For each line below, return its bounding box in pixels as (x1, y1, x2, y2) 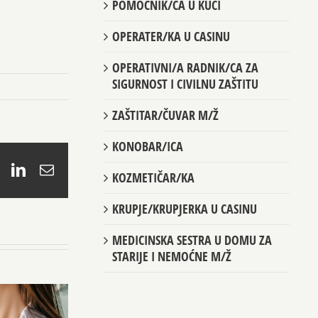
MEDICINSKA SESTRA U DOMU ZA (111, 231, 272, 249)
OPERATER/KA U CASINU (111, 28, 230, 45)
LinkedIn (24, 161, 77, 177)
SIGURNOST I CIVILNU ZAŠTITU (111, 75, 258, 93)
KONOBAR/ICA (111, 138, 183, 155)
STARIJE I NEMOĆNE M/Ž (111, 248, 231, 265)
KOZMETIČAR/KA (111, 169, 194, 187)
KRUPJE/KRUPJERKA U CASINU (111, 200, 257, 218)
